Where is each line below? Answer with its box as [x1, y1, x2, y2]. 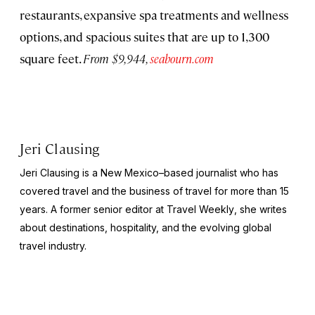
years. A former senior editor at [20, 202, 167, 215]
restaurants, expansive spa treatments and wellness [20, 6, 288, 22]
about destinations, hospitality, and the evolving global [20, 221, 271, 233]
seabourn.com [150, 50, 214, 66]
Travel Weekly [167, 202, 234, 215]
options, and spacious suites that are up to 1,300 [20, 28, 269, 44]
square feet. [20, 50, 83, 66]
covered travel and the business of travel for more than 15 [20, 184, 289, 197]
